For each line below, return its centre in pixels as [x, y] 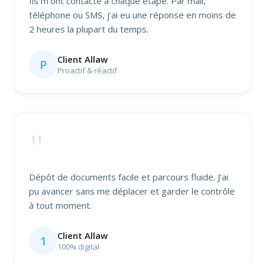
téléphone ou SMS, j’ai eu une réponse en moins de [132, 15]
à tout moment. [60, 206]
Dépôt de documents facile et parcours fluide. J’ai [129, 177]
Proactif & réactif [87, 71]
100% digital [78, 247]
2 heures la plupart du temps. [89, 29]
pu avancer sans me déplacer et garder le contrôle [132, 191]
